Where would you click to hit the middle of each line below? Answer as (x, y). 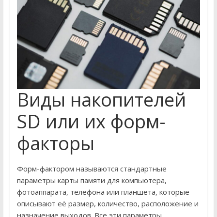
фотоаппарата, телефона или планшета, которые (103, 192)
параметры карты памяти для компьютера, (92, 180)
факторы (55, 143)
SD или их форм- (91, 121)
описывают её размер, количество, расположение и (108, 204)
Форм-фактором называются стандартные (92, 169)
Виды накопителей (101, 100)
